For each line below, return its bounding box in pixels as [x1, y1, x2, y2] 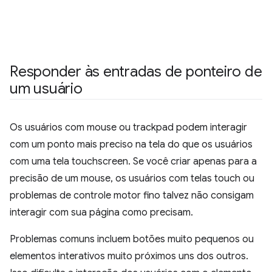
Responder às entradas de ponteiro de [10, 63, 262, 81]
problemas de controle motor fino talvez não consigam [10, 189, 254, 202]
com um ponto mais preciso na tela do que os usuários [10, 138, 253, 151]
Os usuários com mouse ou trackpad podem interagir [10, 121, 247, 134]
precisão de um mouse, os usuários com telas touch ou [10, 172, 254, 185]
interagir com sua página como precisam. [10, 206, 193, 219]
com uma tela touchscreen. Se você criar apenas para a [10, 155, 257, 168]
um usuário [10, 80, 83, 98]
